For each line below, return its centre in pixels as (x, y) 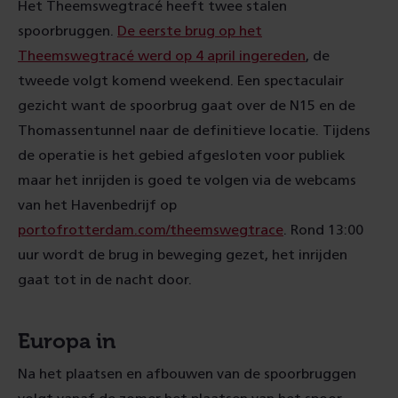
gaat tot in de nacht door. (105, 280)
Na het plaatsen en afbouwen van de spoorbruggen (187, 374)
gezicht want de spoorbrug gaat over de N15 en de (187, 106)
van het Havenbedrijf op (97, 205)
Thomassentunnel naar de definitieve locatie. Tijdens (194, 131)
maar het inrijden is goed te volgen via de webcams (187, 180)
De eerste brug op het (190, 31)
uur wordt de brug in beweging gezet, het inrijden (183, 255)
